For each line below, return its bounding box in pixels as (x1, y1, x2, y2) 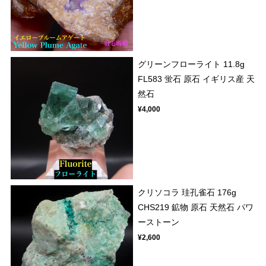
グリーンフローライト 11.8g (138, 59, 245, 69)
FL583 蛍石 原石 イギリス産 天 (138, 74, 255, 84)
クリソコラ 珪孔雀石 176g (138, 188, 237, 198)
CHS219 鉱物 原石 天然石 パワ (138, 202, 254, 213)
